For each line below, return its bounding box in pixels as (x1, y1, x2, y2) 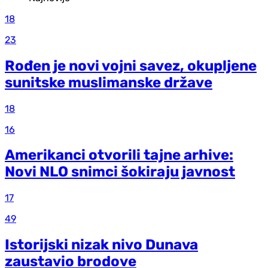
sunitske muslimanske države (5, 74, 212, 91)
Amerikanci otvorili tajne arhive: (5, 147, 233, 164)
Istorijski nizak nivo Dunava (5, 236, 198, 254)
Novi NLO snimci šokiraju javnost (5, 163, 235, 181)
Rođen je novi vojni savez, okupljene (5, 57, 257, 74)
